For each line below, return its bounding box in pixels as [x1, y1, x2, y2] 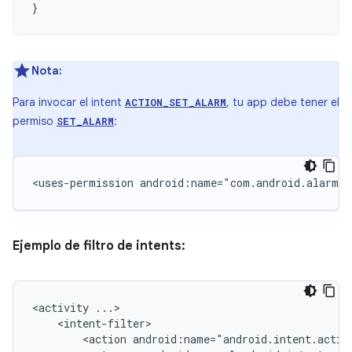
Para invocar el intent [13, 95, 125, 109]
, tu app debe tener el [226, 95, 339, 109]
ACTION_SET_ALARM [125, 96, 226, 108]
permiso [13, 114, 57, 128]
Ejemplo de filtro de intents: [13, 238, 185, 254]
